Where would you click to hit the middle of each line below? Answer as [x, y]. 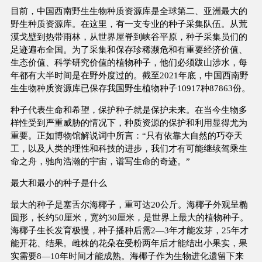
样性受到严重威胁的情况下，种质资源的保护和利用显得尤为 [129, 123]
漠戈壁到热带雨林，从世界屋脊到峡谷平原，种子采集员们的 [129, 36]
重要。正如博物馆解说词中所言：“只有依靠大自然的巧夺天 [126, 136]
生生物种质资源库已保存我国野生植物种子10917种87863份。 [130, 88]
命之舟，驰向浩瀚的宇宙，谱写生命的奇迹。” [100, 161]
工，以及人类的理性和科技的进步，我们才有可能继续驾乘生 [129, 149]
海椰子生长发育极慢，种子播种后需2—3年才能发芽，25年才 [129, 230]
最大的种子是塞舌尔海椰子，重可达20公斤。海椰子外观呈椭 [129, 205]
